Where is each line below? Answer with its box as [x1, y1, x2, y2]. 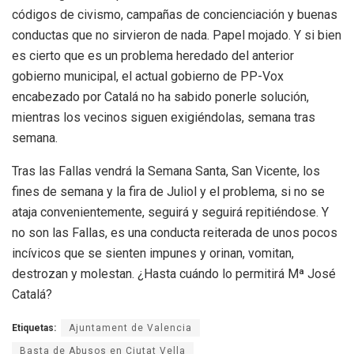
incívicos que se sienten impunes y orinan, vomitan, [12, 245, 294, 261]
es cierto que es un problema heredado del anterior [12, 47, 294, 63]
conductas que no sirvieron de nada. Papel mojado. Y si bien [12, 27, 341, 43]
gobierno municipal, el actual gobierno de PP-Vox [12, 68, 284, 84]
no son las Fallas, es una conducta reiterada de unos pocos [12, 224, 337, 240]
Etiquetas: [12, 322, 56, 333]
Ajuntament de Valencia [69, 322, 192, 333]
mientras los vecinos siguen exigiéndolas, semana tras [12, 109, 315, 125]
